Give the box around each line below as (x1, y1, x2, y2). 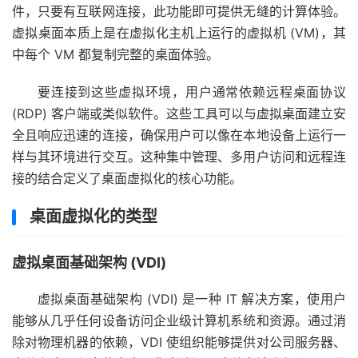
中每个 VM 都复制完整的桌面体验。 (12, 46, 219, 62)
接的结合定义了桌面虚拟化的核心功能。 (12, 169, 242, 186)
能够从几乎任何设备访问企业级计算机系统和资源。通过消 (12, 312, 346, 328)
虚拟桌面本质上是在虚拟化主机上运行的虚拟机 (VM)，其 (12, 24, 346, 41)
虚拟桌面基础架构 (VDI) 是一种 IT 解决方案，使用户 (38, 290, 346, 307)
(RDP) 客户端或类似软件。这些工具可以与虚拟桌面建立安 (12, 105, 346, 121)
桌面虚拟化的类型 (30, 206, 157, 226)
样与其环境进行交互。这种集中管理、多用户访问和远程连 (12, 148, 346, 165)
